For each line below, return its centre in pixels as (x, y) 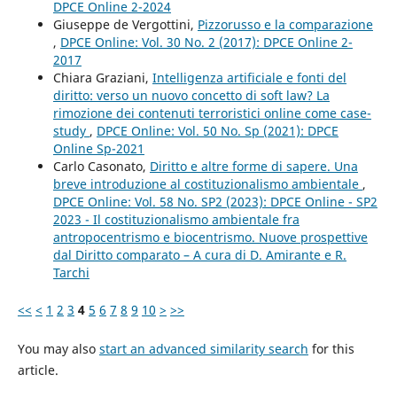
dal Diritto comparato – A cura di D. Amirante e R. (199, 255)
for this (331, 349)
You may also (58, 349)
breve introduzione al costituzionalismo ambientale (207, 184)
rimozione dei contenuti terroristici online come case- (212, 113)
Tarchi (71, 273)
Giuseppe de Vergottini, (125, 25)
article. (38, 370)
